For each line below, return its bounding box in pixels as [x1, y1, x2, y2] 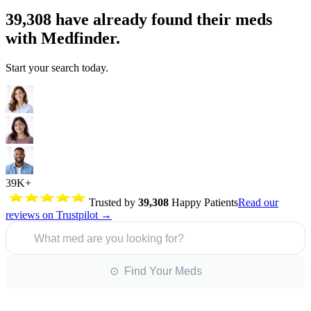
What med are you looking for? [34, 232, 184, 244]
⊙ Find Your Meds [109, 265, 202, 278]
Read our [238, 196, 278, 208]
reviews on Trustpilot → [6, 208, 112, 221]
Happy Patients [169, 196, 238, 208]
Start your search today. [6, 61, 108, 74]
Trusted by [89, 196, 138, 208]
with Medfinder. [6, 28, 120, 47]
